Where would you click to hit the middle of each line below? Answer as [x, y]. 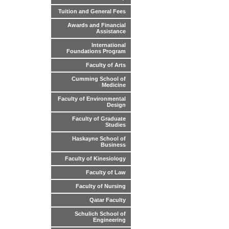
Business [113, 145]
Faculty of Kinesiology [95, 159]
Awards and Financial [97, 25]
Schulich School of [100, 214]
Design [116, 105]
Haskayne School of [99, 139]
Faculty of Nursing [101, 186]
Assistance [111, 31]
